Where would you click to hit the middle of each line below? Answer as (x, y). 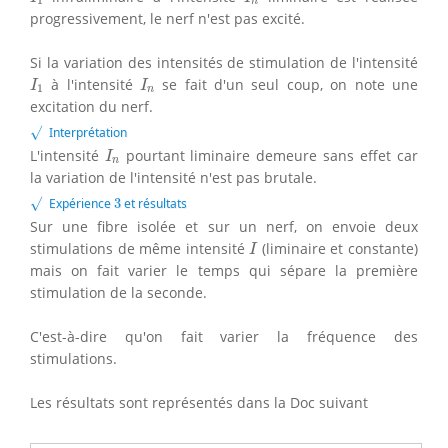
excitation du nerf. (91, 106)
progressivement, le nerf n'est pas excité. (167, 18)
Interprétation (86, 132)
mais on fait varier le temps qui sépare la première (224, 270)
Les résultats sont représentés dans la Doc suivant (199, 402)
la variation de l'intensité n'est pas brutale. (173, 177)
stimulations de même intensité (140, 248)
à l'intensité (92, 84)
